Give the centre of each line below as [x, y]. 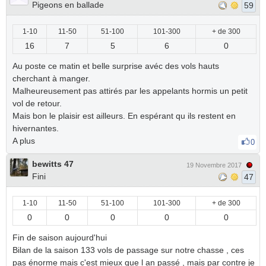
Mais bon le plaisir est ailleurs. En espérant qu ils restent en [124, 116]
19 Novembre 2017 [214, 165]
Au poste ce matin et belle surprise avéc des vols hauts [116, 66]
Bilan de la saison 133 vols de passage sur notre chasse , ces [128, 250]
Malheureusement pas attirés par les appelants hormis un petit [130, 91]
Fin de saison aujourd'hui [60, 237]
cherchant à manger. [51, 78]
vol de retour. [37, 103]
